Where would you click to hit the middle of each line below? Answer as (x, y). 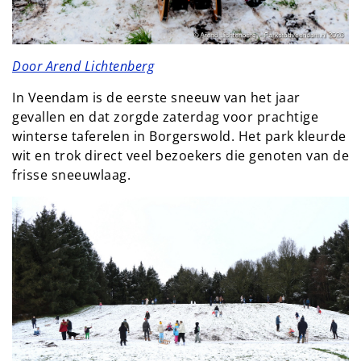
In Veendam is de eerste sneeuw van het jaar (156, 97)
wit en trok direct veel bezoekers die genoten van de (180, 155)
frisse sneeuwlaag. (71, 174)
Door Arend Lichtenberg (83, 66)
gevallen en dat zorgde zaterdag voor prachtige (165, 116)
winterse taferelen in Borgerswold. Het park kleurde (179, 136)
